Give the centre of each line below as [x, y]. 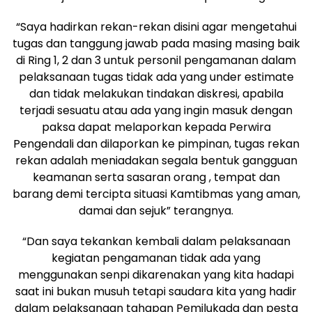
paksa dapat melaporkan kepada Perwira [156, 127]
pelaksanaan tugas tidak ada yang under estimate [156, 77]
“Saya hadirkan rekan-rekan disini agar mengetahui [156, 26]
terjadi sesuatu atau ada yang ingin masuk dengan [156, 110]
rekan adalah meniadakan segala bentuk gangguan [156, 160]
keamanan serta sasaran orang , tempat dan [156, 177]
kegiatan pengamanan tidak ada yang [156, 258]
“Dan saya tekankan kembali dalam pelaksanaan [156, 241]
